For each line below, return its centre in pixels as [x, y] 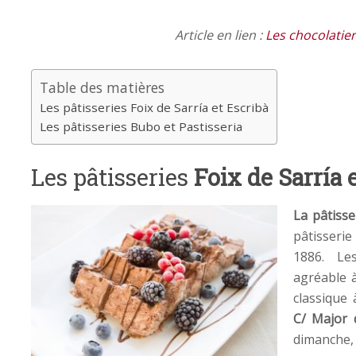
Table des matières [102, 87]
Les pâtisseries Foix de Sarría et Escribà [154, 107]
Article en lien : [220, 35]
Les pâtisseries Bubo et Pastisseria [141, 126]
